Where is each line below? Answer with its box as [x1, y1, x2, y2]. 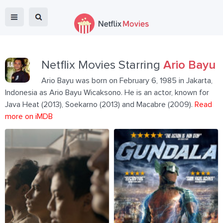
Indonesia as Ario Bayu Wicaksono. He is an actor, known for [5, 89, 209, 97]
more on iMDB [5, 112, 53, 120]
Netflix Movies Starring [41, 59, 163, 71]
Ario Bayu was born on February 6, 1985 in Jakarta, [41, 77, 213, 85]
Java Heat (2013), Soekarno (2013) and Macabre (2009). [5, 101, 195, 109]
